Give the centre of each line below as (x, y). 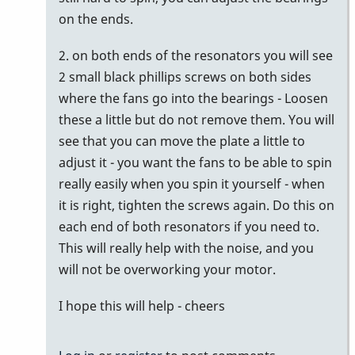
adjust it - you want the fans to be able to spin (195, 162)
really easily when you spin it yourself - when (192, 183)
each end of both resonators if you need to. (189, 226)
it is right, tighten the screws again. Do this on (197, 205)
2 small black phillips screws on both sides (185, 76)
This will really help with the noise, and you (186, 248)
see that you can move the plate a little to (182, 141)
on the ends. (96, 19)
